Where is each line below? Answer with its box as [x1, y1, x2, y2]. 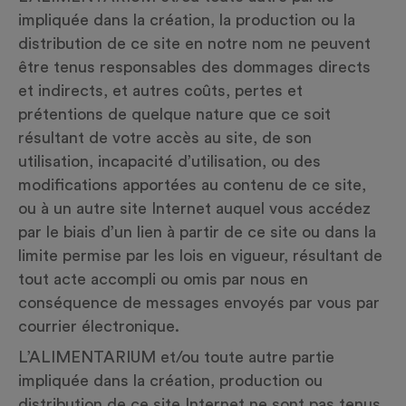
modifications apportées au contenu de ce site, [18, 177, 366, 193]
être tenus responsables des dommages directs [18, 59, 371, 75]
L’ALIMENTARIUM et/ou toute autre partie [18, 349, 334, 365]
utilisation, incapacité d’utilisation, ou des [18, 153, 321, 169]
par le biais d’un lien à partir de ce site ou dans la [18, 224, 376, 240]
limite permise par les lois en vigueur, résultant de [18, 247, 382, 264]
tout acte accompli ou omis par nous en [18, 271, 308, 287]
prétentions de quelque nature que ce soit [18, 106, 331, 122]
